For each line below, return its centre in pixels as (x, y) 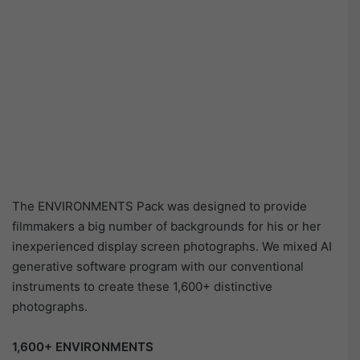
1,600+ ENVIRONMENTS (83, 347)
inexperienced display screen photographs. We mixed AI (172, 247)
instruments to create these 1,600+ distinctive (142, 287)
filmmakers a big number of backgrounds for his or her (167, 227)
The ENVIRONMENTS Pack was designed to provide (160, 207)
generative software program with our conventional (158, 267)
